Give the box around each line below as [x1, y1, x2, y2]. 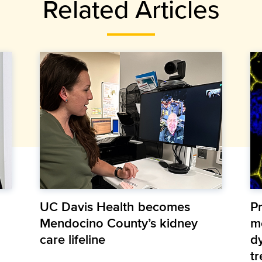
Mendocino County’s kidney [39, 213, 198, 233]
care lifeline [39, 230, 105, 249]
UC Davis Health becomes [39, 197, 190, 216]
